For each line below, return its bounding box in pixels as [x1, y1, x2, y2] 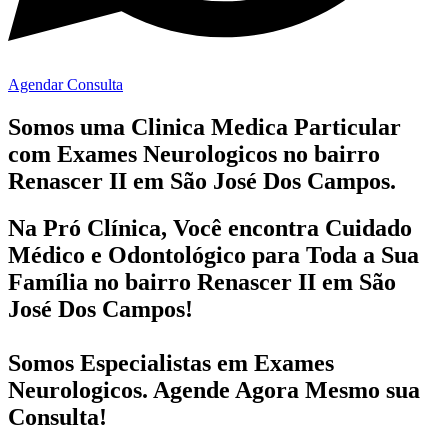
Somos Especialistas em [8, 349, 254, 376]
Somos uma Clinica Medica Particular [8, 113, 401, 140]
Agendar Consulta [8, 75, 123, 93]
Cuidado [325, 214, 412, 241]
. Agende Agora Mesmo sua [142, 376, 420, 403]
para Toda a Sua [246, 241, 419, 268]
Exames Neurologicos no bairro [57, 140, 380, 167]
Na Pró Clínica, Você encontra [8, 214, 325, 241]
